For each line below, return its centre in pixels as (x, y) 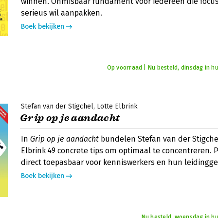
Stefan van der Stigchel (57, 106)
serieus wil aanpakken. (62, 13)
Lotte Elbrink (117, 106)
